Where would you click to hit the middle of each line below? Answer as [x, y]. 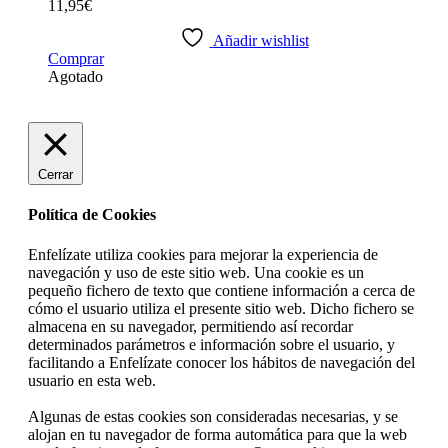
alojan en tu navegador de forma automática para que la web [217, 434]
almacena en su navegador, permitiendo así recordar [190, 326]
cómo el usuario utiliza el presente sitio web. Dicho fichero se [221, 308]
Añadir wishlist [260, 40]
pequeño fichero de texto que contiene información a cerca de [221, 290]
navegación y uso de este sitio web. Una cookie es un [196, 272]
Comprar [76, 58]
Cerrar [55, 174]
